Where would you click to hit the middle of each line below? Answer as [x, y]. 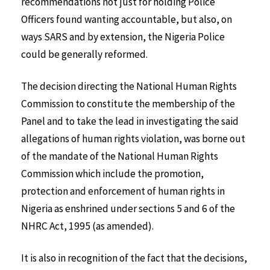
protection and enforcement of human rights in [123, 191]
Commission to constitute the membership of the [128, 104]
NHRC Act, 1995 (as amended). [87, 226]
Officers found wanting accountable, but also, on [127, 20]
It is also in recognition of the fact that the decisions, [134, 258]
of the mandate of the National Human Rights [120, 156]
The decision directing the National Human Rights [129, 86]
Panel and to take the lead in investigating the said [130, 121]
